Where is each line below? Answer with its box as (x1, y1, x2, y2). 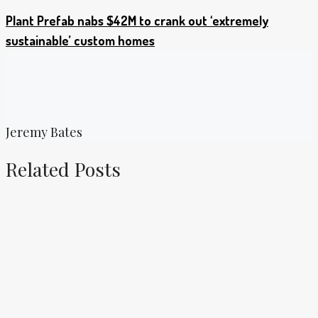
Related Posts (6, 155, 121, 182)
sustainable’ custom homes (6, 33, 155, 49)
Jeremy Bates (6, 124, 82, 141)
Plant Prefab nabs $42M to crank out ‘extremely (6, 13, 268, 29)
